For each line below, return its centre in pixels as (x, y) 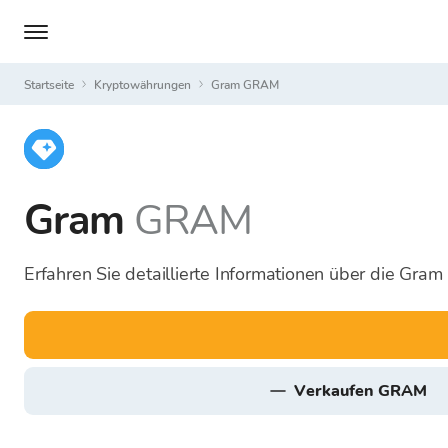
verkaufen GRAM (366, 391)
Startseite (52, 84)
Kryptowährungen (146, 84)
